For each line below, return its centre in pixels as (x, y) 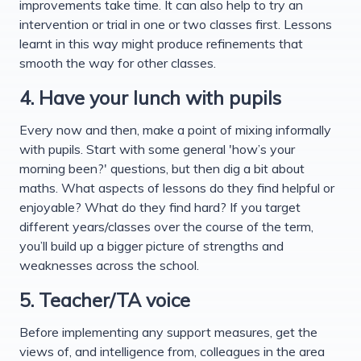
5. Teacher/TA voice (105, 299)
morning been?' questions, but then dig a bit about (162, 168)
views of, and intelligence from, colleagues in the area (172, 351)
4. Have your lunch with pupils (150, 97)
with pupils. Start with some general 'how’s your (157, 149)
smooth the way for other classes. (118, 62)
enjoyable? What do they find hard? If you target (160, 207)
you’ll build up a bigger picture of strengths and (151, 245)
